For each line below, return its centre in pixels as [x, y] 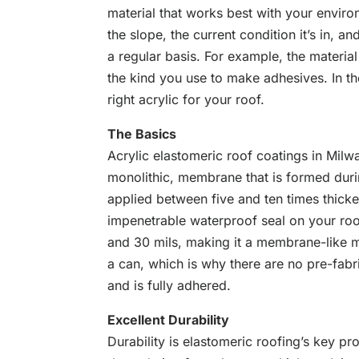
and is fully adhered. [169, 286]
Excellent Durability [169, 320]
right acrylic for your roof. [186, 100]
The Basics [142, 134]
